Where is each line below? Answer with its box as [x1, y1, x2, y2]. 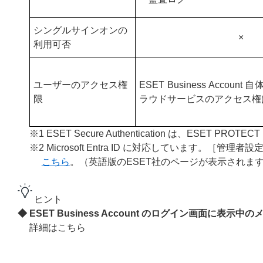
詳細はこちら [29, 222, 86, 232]
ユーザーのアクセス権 [33, 80, 128, 90]
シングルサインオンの [33, 25, 128, 35]
